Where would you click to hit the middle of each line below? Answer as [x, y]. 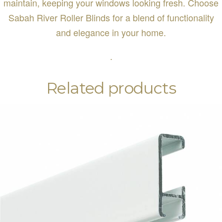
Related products [111, 88]
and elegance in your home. [111, 32]
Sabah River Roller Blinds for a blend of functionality [111, 17]
